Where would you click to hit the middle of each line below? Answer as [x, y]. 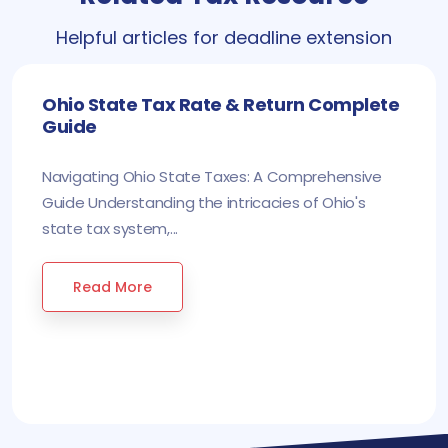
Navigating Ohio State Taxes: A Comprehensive [212, 176]
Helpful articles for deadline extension [224, 37]
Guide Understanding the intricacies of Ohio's [204, 202]
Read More [112, 286]
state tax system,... [110, 228]
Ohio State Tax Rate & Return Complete [221, 104]
